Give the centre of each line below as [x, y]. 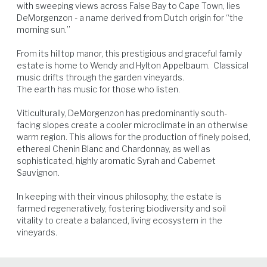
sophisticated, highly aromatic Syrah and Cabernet [116, 161]
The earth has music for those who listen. [98, 89]
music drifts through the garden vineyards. [102, 77]
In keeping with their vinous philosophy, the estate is [119, 196]
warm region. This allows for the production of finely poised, [133, 137]
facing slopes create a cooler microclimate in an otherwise [132, 125]
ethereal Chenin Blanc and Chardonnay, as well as [114, 149]
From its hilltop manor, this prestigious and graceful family [129, 53]
